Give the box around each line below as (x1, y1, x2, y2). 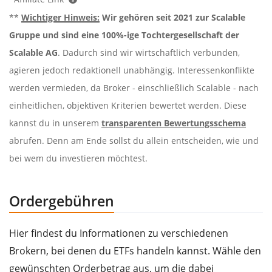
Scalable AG (9, 46, 58, 58)
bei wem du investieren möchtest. (9, 152, 148, 164)
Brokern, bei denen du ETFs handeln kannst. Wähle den (9, 243, 261, 257)
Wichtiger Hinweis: (21, 11, 100, 23)
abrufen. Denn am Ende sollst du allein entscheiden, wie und (9, 134, 259, 146)
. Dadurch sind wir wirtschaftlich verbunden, (58, 46, 240, 58)
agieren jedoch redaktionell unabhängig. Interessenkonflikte (9, 64, 254, 76)
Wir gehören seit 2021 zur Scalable (100, 11, 245, 23)
